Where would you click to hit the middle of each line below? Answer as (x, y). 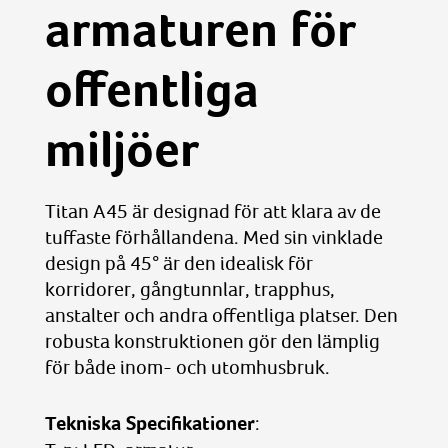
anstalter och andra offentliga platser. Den (221, 315)
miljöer (121, 149)
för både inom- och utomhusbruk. (187, 367)
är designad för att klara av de (254, 211)
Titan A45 (86, 211)
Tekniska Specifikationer (149, 423)
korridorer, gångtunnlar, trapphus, (189, 289)
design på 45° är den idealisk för (178, 263)
